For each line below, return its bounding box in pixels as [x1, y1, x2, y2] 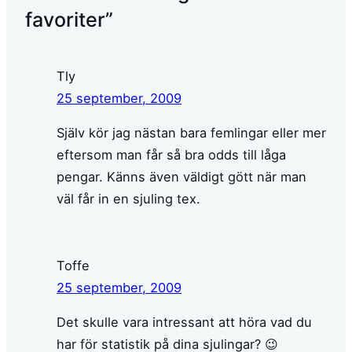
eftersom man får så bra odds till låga [57, 147, 286, 163]
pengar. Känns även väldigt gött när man [57, 169, 306, 185]
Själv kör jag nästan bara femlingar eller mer [57, 125, 326, 141]
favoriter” [25, 7, 113, 31]
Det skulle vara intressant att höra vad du [57, 313, 312, 330]
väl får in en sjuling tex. [57, 191, 200, 207]
